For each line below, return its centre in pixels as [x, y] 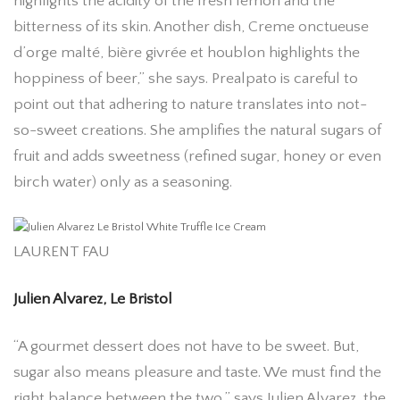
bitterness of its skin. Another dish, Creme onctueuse [191, 26]
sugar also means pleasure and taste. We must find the [197, 373]
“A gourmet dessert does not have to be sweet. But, [186, 347]
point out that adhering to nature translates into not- [190, 104]
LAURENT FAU [62, 251]
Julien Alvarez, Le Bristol [93, 300]
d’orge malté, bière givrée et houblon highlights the [187, 52]
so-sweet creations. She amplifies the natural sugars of [197, 130]
